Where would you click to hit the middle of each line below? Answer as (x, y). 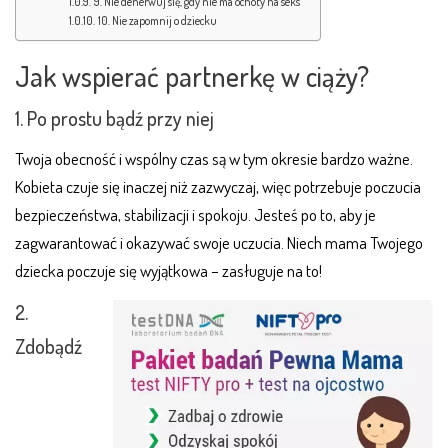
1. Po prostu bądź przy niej (114, 117)
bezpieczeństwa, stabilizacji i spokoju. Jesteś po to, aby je (195, 214)
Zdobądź (48, 345)
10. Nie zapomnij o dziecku (157, 20)
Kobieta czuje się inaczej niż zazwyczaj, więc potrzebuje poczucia (218, 186)
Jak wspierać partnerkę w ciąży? (192, 75)
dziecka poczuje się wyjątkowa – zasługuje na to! (168, 270)
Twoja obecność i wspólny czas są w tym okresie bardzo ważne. (214, 158)
